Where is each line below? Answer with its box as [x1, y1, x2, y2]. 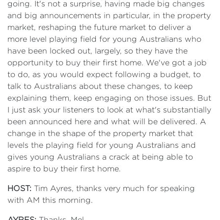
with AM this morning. [7, 196, 93, 204]
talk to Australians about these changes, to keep [7, 82, 193, 90]
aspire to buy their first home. [7, 165, 121, 173]
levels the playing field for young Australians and [7, 141, 196, 149]
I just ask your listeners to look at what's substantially [7, 106, 211, 114]
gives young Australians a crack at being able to [7, 153, 193, 161]
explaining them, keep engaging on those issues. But [7, 94, 211, 102]
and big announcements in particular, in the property [7, 11, 211, 20]
